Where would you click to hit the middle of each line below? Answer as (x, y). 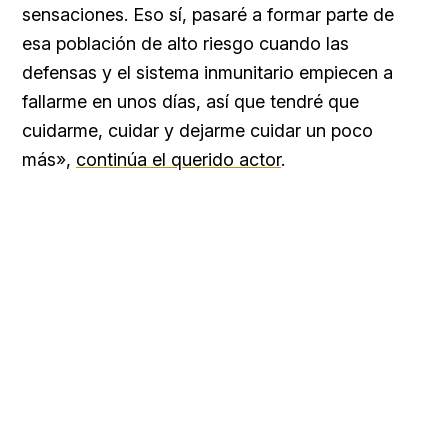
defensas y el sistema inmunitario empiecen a (207, 72)
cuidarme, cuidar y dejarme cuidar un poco (197, 130)
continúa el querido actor (178, 159)
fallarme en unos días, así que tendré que (190, 101)
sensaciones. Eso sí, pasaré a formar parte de (208, 14)
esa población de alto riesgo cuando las (185, 43)
